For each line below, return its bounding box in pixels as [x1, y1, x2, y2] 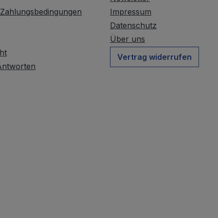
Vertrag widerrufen [117, 52, 192, 62]
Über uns [110, 34, 145, 44]
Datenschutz [110, 20, 157, 31]
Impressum [110, 7, 152, 17]
